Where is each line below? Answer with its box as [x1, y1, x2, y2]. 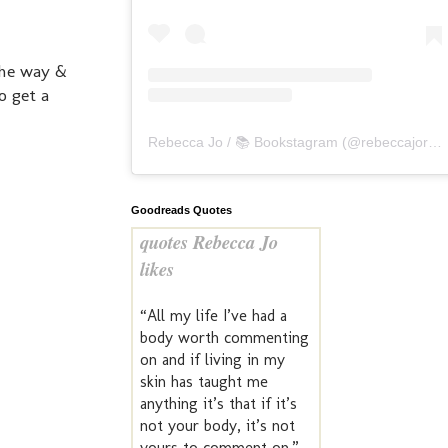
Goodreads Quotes [131, 204, 232, 217]
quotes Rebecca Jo [140, 229, 278, 256]
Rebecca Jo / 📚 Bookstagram [148, 134, 338, 151]
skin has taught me [140, 372, 268, 392]
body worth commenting [140, 328, 309, 348]
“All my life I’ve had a [140, 306, 287, 326]
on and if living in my [140, 350, 285, 370]
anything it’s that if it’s [140, 394, 297, 414]
